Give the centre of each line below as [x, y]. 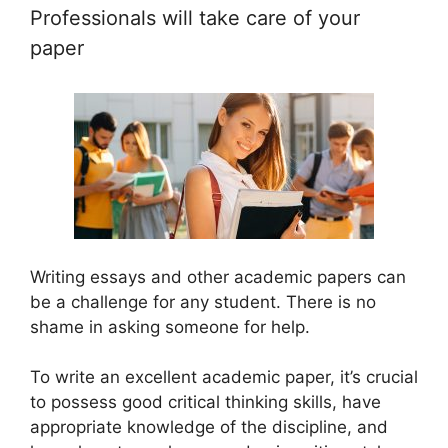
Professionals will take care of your [195, 18]
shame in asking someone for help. [170, 326]
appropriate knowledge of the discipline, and [209, 427]
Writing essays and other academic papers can [218, 276]
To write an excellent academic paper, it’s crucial [224, 377]
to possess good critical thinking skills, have [205, 402]
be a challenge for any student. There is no [203, 301]
